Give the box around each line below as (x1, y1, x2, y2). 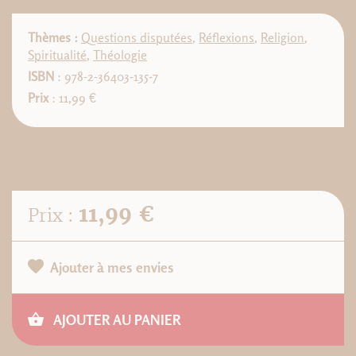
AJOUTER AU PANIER (50, 311, 180, 328)
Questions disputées (81, 29, 192, 45)
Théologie (93, 47, 147, 63)
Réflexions (199, 29, 254, 45)
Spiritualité (28, 47, 87, 63)
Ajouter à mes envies (50, 258, 174, 276)
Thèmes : (28, 29, 78, 45)
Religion (261, 29, 304, 45)
